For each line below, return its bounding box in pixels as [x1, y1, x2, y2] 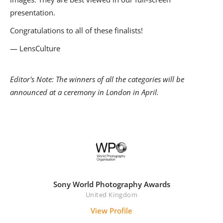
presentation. [10, 7, 55, 17]
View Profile [91, 205, 132, 216]
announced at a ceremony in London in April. [10, 87, 161, 97]
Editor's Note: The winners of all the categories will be [10, 74, 184, 84]
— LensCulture [10, 43, 60, 53]
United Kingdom [85, 190, 138, 199]
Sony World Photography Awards [53, 179, 170, 189]
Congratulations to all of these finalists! [10, 25, 143, 35]
